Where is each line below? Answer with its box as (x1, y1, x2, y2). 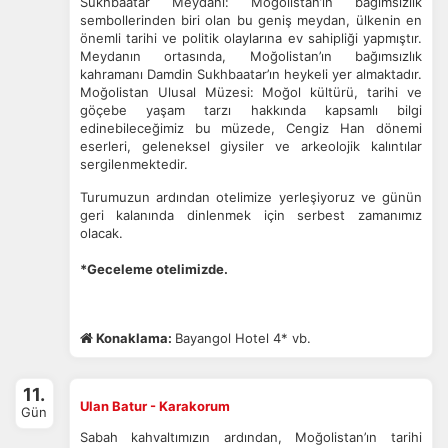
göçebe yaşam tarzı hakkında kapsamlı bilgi (79, 102, 422, 118)
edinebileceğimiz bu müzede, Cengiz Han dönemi (79, 120, 422, 136)
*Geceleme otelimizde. (79, 261, 228, 277)
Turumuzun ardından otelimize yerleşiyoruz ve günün (79, 189, 422, 205)
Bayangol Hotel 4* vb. (174, 330, 311, 346)
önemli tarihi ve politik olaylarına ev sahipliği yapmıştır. (79, 30, 422, 46)
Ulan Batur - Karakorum (79, 398, 230, 414)
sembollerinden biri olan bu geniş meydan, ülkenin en (79, 12, 422, 28)
